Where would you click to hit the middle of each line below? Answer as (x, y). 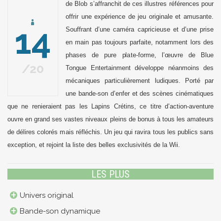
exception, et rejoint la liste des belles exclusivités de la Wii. (94, 145)
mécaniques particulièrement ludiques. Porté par (140, 81)
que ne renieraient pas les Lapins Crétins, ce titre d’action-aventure (110, 107)
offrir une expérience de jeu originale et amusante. (140, 17)
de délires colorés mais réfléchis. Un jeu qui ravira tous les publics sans (110, 132)
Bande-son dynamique (60, 211)
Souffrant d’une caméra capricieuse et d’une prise (140, 30)
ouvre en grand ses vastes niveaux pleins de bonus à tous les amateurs (110, 119)
